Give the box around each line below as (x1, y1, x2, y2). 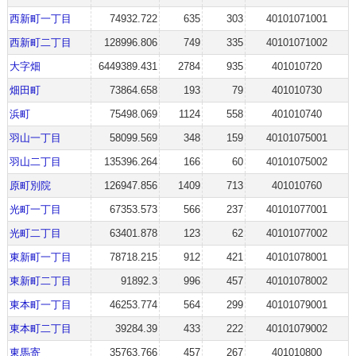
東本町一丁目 (9, 299, 72, 311)
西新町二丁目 (9, 37, 72, 48)
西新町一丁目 (9, 13, 72, 25)
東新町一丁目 (9, 251, 72, 263)
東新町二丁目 (9, 275, 72, 287)
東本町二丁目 (9, 323, 72, 335)
